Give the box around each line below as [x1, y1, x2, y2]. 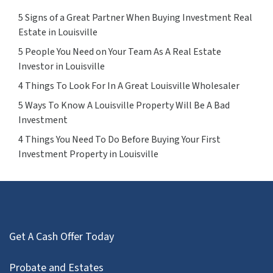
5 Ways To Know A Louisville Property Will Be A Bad [18, 98, 230, 112]
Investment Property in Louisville [18, 147, 158, 161]
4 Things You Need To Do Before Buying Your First [18, 132, 221, 146]
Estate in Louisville [18, 25, 97, 39]
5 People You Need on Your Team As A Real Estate [18, 44, 221, 58]
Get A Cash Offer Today [9, 229, 114, 244]
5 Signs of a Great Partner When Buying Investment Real [18, 10, 252, 24]
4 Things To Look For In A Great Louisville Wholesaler [18, 79, 239, 93]
